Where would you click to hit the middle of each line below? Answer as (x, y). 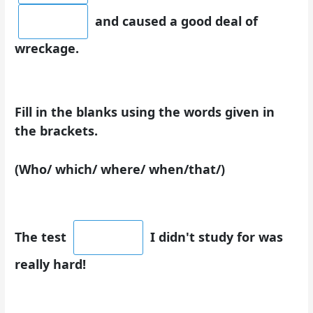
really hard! (51, 264)
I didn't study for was (215, 237)
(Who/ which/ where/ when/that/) (120, 169)
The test (43, 237)
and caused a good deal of (175, 21)
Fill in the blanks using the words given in (145, 111)
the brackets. (57, 130)
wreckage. (47, 48)
